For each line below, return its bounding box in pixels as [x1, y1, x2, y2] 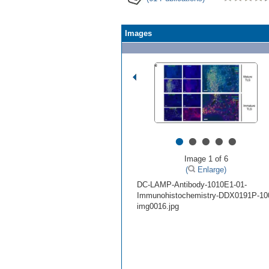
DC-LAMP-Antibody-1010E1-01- [137, 180, 247, 189]
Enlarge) [195, 165, 226, 174]
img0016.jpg [137, 201, 179, 211]
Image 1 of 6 [184, 154, 228, 163]
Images [125, 28, 152, 38]
